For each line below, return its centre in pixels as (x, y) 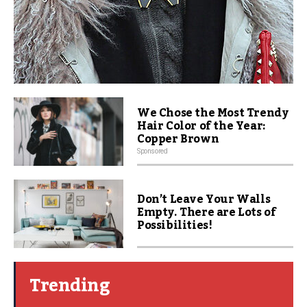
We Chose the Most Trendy (213, 113)
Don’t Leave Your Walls (204, 199)
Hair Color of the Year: (201, 126)
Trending (70, 286)
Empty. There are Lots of (207, 212)
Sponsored (152, 151)
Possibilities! (175, 225)
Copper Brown (178, 139)
